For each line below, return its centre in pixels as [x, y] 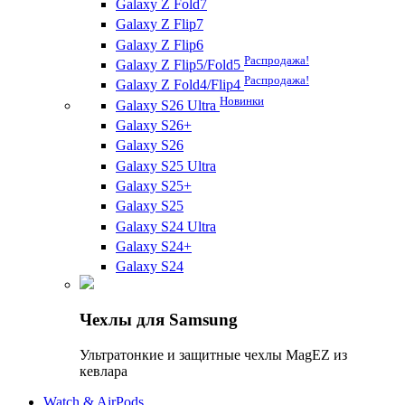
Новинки [242, 100]
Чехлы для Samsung [159, 320]
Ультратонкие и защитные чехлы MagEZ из [213, 354]
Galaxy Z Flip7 [160, 24]
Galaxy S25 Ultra [166, 165]
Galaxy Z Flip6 [160, 44]
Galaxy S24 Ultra [166, 226]
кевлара [104, 371]
